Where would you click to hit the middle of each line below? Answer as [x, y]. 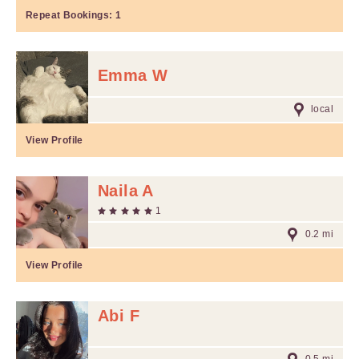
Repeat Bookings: [71, 15]
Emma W [133, 75]
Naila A [126, 191]
